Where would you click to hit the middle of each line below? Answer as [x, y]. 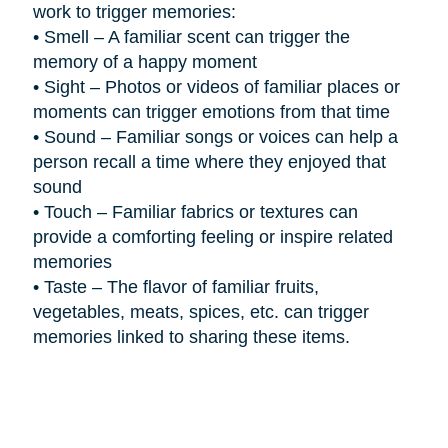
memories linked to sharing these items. [191, 336]
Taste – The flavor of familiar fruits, [181, 286]
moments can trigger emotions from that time [211, 111]
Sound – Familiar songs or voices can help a [220, 136]
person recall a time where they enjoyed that [209, 161]
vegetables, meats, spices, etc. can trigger [200, 311]
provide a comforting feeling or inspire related [212, 236]
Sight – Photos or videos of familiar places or [221, 86]
